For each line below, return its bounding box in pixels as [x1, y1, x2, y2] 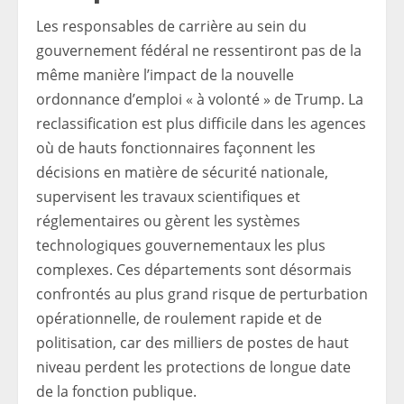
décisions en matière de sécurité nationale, [36, 162, 328, 183]
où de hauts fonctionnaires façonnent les [36, 138, 316, 159]
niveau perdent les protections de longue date [36, 357, 351, 378]
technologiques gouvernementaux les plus [36, 235, 326, 256]
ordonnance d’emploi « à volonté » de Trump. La [36, 89, 363, 110]
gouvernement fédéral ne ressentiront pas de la [36, 41, 362, 61]
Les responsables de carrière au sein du [36, 16, 307, 37]
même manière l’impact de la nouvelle [36, 65, 294, 86]
